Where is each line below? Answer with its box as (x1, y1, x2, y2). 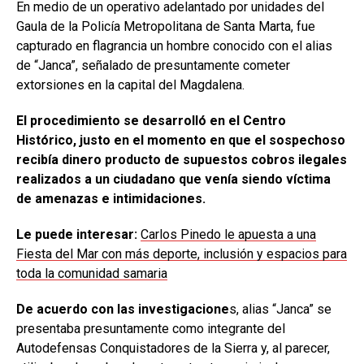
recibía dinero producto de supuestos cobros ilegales (16, 152, 347, 168)
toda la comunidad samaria (16, 266, 167, 282)
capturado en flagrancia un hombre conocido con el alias (16, 38, 332, 54)
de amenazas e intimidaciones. (16, 191, 206, 207)
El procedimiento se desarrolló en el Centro (16, 113, 286, 129)
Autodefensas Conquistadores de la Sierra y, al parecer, (16, 340, 330, 357)
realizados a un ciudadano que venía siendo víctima (16, 171, 331, 188)
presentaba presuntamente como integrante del (16, 321, 285, 337)
